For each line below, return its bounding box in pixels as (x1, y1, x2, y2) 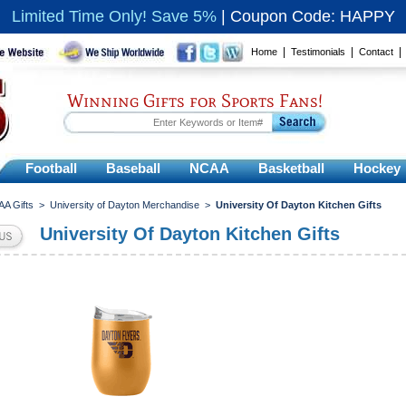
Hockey (353, 160, 401, 176)
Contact (359, 46, 393, 57)
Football (25, 160, 77, 176)
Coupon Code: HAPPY (229, 7, 395, 25)
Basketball (258, 160, 324, 176)
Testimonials (291, 46, 345, 57)
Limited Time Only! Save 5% (11, 7, 217, 25)
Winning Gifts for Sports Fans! (67, 90, 323, 111)
